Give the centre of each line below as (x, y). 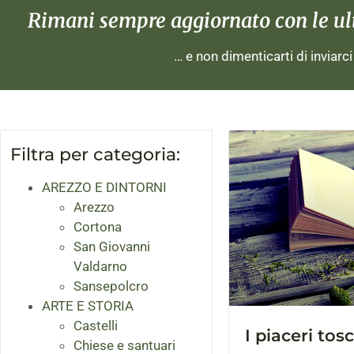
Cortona (98, 227)
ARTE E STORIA (88, 306)
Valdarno (100, 267)
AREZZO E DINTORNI (104, 188)
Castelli (96, 326)
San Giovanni (112, 247)
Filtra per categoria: (95, 155)
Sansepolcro (111, 286)
